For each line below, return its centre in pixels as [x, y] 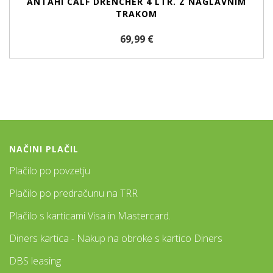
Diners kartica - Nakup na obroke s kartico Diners [116, 238]
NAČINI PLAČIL [44, 149]
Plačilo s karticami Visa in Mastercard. [90, 216]
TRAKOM [136, 14]
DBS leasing [35, 261]
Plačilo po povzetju [50, 171]
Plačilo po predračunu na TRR [73, 193]
